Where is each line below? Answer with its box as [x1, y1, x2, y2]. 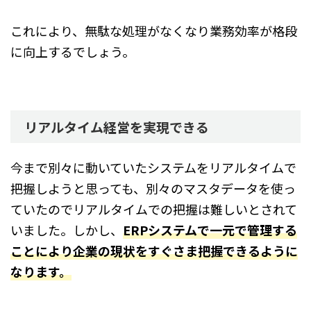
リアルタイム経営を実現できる [24, 117, 209, 137]
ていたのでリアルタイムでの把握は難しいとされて [10, 200, 297, 219]
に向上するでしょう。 [10, 42, 135, 61]
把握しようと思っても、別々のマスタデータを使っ [10, 179, 296, 198]
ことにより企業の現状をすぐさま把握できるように [10, 242, 298, 260]
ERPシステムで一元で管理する [123, 221, 297, 239]
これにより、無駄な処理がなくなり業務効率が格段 [10, 22, 297, 40]
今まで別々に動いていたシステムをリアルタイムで [10, 158, 296, 177]
